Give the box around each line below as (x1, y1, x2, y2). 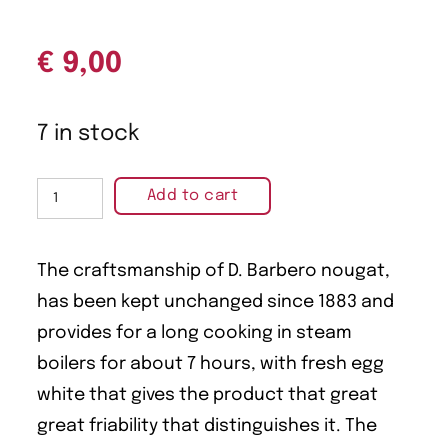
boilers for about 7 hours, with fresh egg (37, 355, 384, 374)
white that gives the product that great (37, 386, 378, 405)
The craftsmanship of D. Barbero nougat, (37, 262, 390, 281)
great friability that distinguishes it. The (37, 417, 377, 436)
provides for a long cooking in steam (37, 324, 352, 343)
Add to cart (146, 187, 239, 204)
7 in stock (37, 122, 139, 145)
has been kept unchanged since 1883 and (37, 293, 394, 312)
